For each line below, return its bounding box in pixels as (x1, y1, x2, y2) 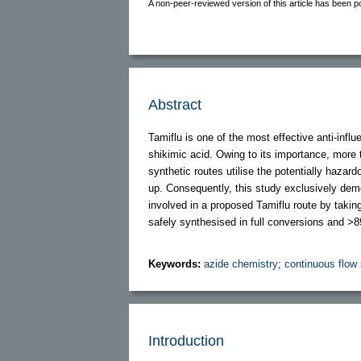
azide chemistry (204, 257, 278, 270)
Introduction (148, 332, 224, 349)
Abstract (148, 96, 201, 113)
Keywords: (148, 257, 204, 270)
